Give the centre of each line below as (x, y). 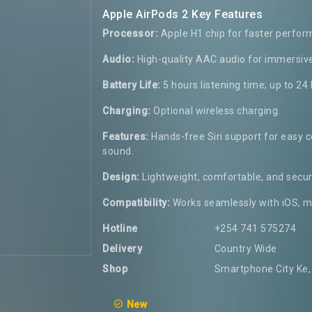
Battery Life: (132, 85)
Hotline (120, 228)
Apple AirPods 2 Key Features (182, 14)
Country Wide (245, 249)
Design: (121, 177)
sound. (118, 151)
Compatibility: (136, 203)
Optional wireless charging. (216, 111)
